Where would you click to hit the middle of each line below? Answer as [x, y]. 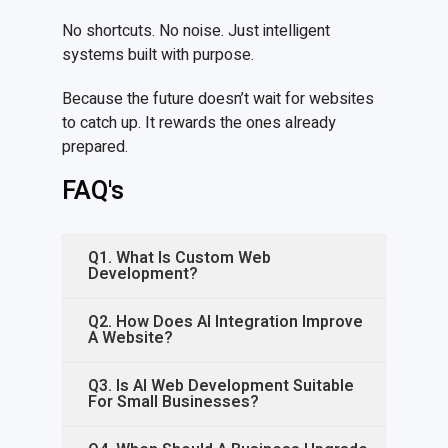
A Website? [131, 338]
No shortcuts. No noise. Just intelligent [196, 31]
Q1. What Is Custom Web [180, 258]
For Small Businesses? [174, 402]
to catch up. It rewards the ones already [199, 123]
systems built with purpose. [158, 55]
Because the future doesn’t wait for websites [218, 99]
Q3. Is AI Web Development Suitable [221, 386]
